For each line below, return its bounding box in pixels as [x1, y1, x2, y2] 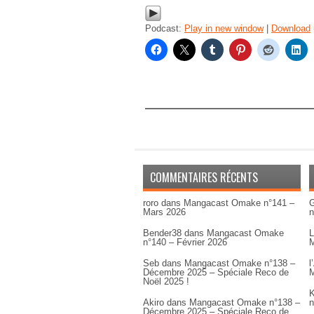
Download [271, 23, 310, 34]
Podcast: [145, 23, 184, 34]
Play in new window [184, 23, 264, 34]
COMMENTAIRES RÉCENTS [150, 169, 258, 186]
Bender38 [143, 228, 182, 238]
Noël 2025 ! [143, 276, 189, 287]
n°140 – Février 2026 [143, 237, 227, 247]
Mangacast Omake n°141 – [184, 198, 294, 208]
